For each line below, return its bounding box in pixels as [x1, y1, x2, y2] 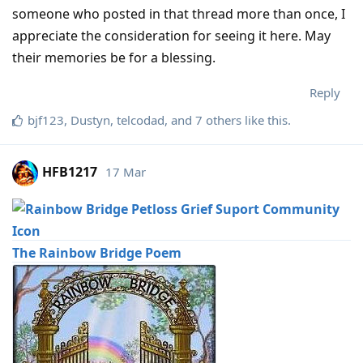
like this [241, 111, 288, 128]
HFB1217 [42, 163, 97, 181]
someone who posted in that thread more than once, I [12, 4, 345, 23]
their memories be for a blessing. [12, 48, 216, 66]
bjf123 [28, 111, 64, 128]
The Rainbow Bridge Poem [12, 243, 181, 262]
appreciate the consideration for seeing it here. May [12, 26, 331, 45]
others [203, 111, 241, 128]
